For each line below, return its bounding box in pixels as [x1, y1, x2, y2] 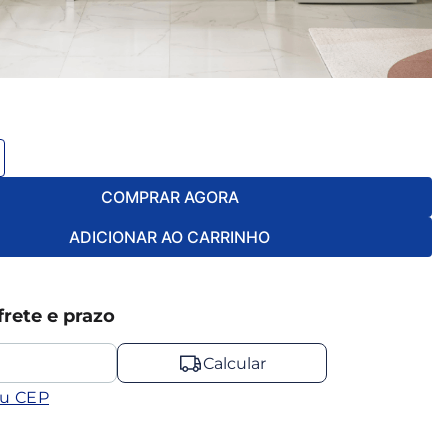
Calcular [203, 353, 267, 373]
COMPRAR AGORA [100, 186, 239, 207]
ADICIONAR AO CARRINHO [69, 226, 271, 247]
